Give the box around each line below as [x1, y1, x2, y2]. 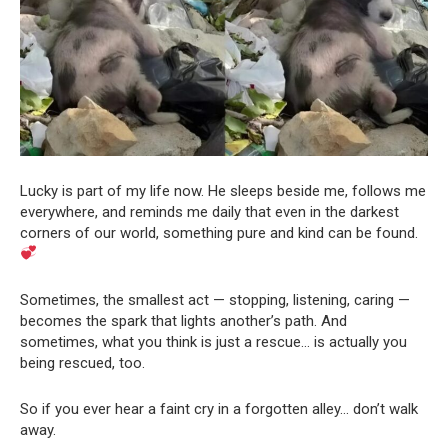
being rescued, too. [20, 353, 145, 372]
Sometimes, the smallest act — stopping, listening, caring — [20, 290, 410, 309]
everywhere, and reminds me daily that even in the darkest [20, 202, 399, 221]
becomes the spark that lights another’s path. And [20, 311, 347, 330]
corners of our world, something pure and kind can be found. [20, 223, 418, 242]
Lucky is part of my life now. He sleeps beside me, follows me [20, 181, 426, 200]
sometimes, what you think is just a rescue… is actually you [20, 332, 407, 351]
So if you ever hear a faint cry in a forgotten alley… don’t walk [20, 399, 418, 418]
